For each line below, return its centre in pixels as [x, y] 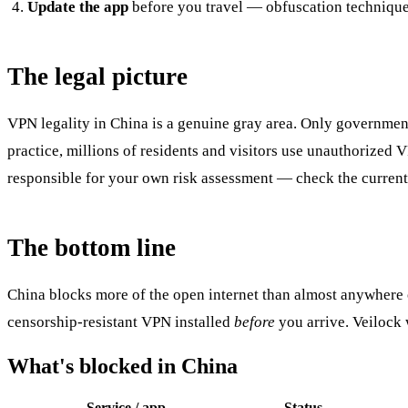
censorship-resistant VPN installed [121, 322]
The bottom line [92, 248]
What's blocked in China [122, 367]
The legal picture [97, 77]
